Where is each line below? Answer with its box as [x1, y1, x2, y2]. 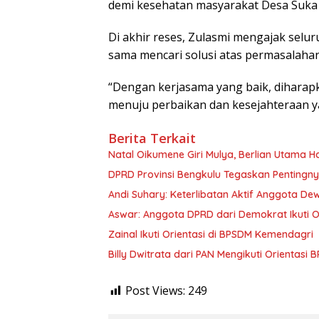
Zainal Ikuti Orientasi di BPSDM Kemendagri [108, 228, 313, 241]
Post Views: [125, 283, 185, 299]
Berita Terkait [108, 130, 196, 147]
